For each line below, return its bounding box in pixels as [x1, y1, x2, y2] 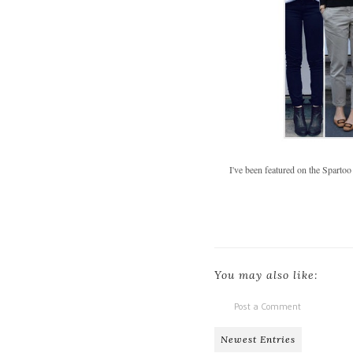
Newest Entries [221, 333, 295, 346]
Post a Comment [234, 300, 301, 313]
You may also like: [214, 268, 318, 283]
